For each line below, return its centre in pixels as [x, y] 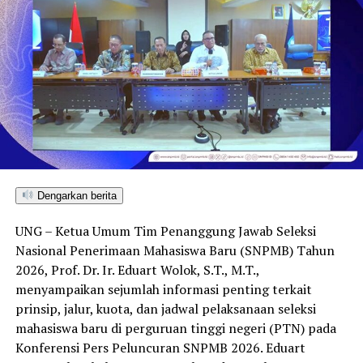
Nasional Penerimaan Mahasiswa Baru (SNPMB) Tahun [175, 250]
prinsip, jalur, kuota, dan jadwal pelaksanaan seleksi [165, 308]
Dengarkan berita [75, 195]
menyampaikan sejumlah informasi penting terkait [163, 289]
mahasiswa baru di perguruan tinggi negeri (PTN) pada [175, 328]
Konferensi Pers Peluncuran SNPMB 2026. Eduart [160, 347]
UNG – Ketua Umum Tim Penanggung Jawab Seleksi [165, 231]
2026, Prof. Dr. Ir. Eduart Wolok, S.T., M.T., [137, 269]
